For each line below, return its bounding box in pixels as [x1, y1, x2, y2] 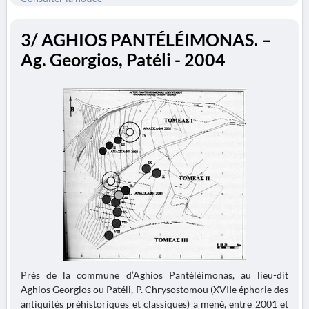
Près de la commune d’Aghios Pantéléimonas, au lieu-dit [21, 269, 288, 281]
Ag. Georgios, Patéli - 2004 [21, 50, 226, 70]
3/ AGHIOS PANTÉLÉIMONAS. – [21, 30, 271, 50]
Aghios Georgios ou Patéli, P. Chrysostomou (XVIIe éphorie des [21, 283, 288, 295]
